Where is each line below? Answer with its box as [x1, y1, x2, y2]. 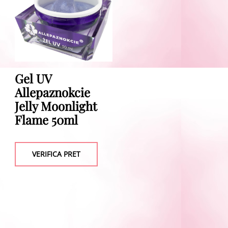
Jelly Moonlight [14, 98, 97, 115]
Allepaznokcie [14, 84, 90, 101]
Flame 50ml [14, 111, 78, 128]
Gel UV [14, 70, 51, 87]
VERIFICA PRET [32, 149, 80, 159]
